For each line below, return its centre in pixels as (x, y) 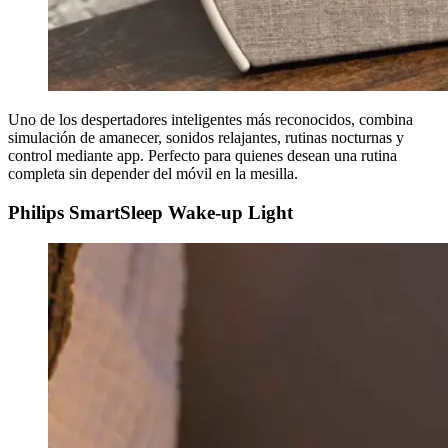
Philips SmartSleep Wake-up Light (150, 212)
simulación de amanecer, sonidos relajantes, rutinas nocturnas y (206, 138)
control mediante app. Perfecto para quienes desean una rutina (202, 156)
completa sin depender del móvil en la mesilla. (153, 174)
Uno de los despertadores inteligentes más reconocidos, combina (210, 120)
